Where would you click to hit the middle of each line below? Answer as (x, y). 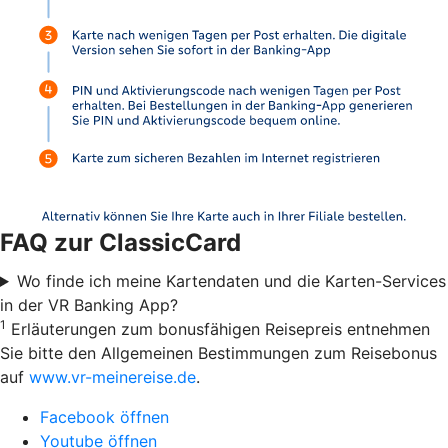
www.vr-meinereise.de (112, 376)
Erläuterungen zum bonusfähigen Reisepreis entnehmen (218, 328)
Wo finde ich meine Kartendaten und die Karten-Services (231, 280)
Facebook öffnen (104, 416)
